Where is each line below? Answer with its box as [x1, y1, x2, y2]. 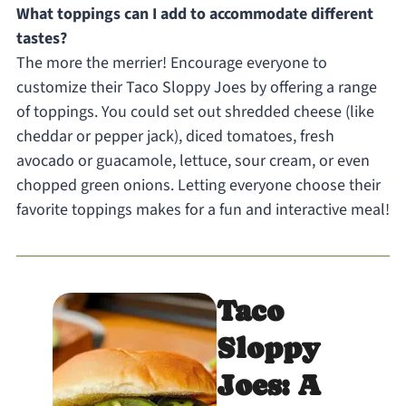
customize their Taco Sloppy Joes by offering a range [15, 75, 377, 99]
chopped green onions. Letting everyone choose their [15, 173, 381, 197]
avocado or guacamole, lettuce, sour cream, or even [15, 149, 370, 172]
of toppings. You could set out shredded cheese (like [15, 100, 374, 123]
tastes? [15, 26, 67, 50]
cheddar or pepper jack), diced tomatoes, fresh [15, 124, 334, 148]
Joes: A [217, 368, 322, 401]
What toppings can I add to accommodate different [15, 2, 373, 25]
